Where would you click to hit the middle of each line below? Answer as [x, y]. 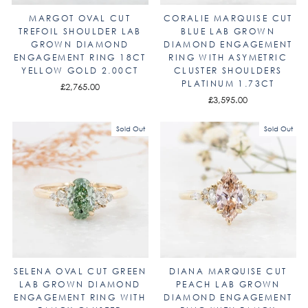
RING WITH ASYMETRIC [228, 57]
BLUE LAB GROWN [228, 31]
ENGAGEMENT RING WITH [80, 297]
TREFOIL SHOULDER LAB [80, 31]
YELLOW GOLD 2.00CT [80, 70]
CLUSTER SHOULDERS [228, 70]
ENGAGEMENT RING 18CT [80, 57]
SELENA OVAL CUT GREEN [80, 271]
